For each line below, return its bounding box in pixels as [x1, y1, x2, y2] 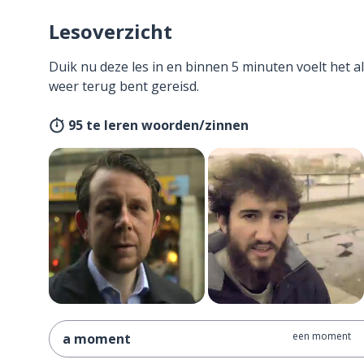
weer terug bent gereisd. [49, 77, 199, 95]
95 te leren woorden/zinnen [68, 116, 249, 134]
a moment [63, 330, 131, 348]
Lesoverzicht [49, 18, 172, 45]
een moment [292, 329, 351, 343]
